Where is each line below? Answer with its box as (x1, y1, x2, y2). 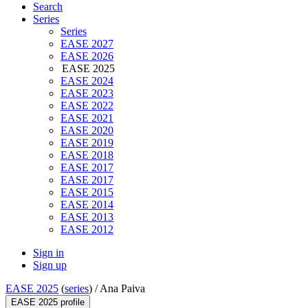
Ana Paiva (100, 283, 145, 295)
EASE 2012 (60, 223, 113, 236)
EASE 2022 (60, 100, 113, 112)
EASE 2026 (60, 50, 113, 63)
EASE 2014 (60, 199, 113, 211)
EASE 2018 (60, 149, 113, 162)
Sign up (33, 259, 67, 272)
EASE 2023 (60, 87, 113, 100)
